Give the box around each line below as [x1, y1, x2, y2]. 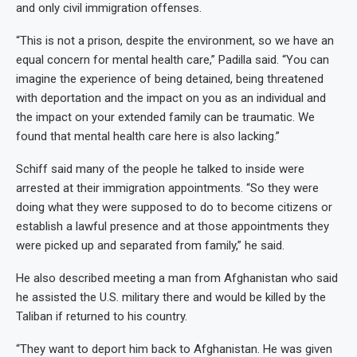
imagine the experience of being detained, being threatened [16, 71, 324, 86]
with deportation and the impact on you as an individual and [16, 90, 326, 105]
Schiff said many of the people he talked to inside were [16, 161, 304, 176]
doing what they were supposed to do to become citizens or [16, 199, 332, 214]
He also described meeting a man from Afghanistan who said [16, 270, 338, 285]
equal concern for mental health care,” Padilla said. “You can [16, 52, 329, 67]
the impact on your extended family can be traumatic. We [16, 109, 315, 124]
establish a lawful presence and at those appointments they [16, 218, 329, 233]
